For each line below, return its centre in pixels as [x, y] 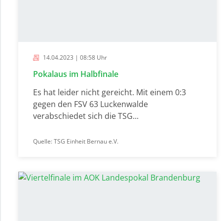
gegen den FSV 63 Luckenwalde [91, 104]
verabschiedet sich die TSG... [86, 116]
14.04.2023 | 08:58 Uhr [74, 57]
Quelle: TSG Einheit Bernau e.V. [76, 141]
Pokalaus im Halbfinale [76, 74]
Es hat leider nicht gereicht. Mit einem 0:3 [110, 92]
